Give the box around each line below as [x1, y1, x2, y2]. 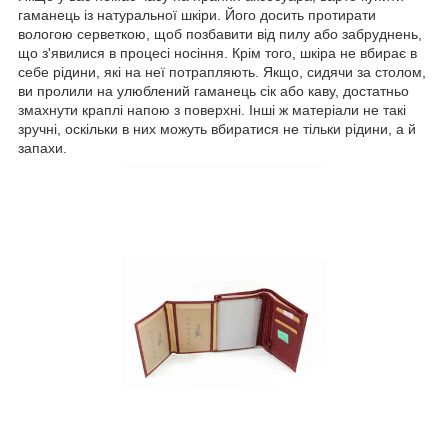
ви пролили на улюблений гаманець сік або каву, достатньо [18, 83, 409, 100]
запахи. [18, 140, 67, 157]
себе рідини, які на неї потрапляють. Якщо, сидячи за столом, [18, 64, 426, 81]
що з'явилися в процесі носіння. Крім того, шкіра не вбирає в [18, 45, 417, 62]
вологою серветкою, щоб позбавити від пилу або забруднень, [18, 26, 422, 43]
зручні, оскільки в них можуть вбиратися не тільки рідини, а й [18, 121, 416, 138]
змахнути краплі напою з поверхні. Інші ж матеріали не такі [18, 102, 406, 119]
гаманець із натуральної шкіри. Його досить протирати [18, 7, 376, 24]
